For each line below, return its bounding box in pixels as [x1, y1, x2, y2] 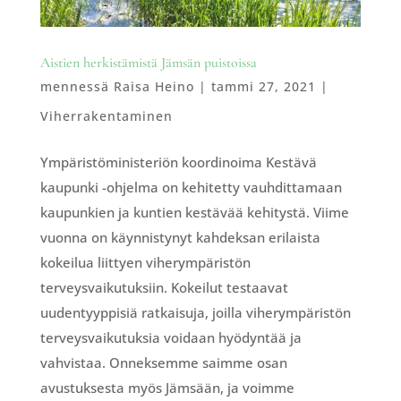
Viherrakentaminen [39, 107, 173, 124]
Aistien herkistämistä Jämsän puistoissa [39, 53, 257, 72]
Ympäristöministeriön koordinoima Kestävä [39, 152, 317, 171]
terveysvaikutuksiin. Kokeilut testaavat [39, 277, 288, 296]
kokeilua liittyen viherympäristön [39, 252, 251, 271]
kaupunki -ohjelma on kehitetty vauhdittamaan [39, 177, 342, 196]
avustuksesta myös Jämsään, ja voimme [39, 378, 294, 397]
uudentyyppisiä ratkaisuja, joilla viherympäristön [39, 303, 351, 321]
